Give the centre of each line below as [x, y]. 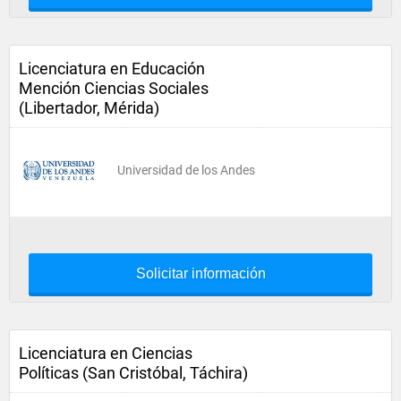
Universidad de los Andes [186, 170]
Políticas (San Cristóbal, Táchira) [133, 373]
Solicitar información [200, 273]
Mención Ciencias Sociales [114, 88]
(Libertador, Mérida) [89, 108]
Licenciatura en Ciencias [106, 353]
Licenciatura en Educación [112, 68]
